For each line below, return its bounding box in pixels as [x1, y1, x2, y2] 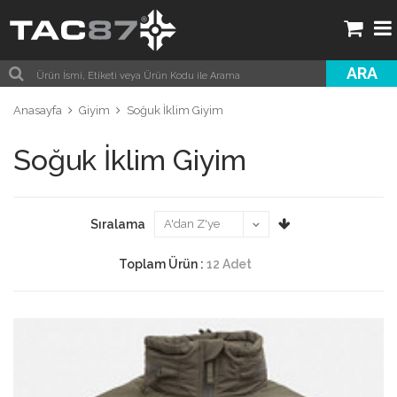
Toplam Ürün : [119, 257, 206, 271]
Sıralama [90, 217, 145, 231]
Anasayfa [13, 104, 62, 117]
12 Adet [206, 257, 252, 271]
